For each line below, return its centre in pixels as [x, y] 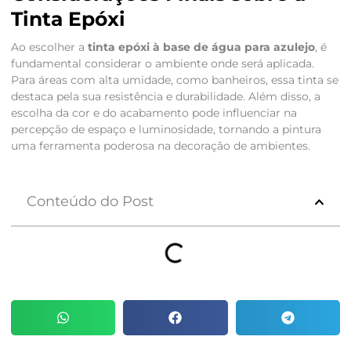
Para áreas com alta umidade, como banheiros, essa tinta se [174, 80]
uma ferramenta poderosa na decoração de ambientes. [160, 146]
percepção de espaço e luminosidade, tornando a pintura [166, 130]
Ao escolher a [49, 47]
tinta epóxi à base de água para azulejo [201, 47]
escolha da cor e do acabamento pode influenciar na [154, 113]
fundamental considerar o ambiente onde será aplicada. [162, 64]
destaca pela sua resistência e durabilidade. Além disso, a [165, 97]
